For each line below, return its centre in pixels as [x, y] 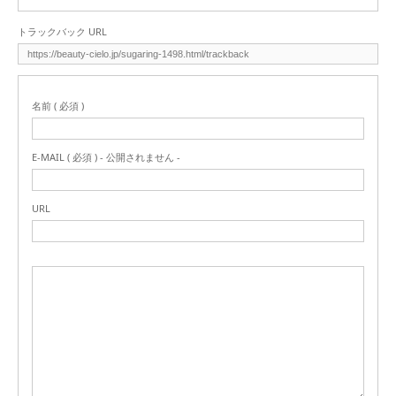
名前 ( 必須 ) [58, 106]
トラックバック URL [62, 31]
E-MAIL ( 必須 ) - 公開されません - [106, 157]
